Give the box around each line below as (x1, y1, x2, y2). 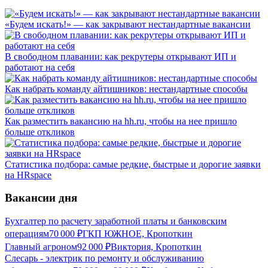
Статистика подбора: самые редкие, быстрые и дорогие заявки (5, 159, 261, 169)
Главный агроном (5, 242, 77, 252)
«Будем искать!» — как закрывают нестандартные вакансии (5, 19, 251, 29)
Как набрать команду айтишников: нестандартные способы (5, 83, 248, 94)
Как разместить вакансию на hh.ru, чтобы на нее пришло (5, 115, 237, 126)
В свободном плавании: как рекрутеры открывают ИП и (5, 51, 236, 62)
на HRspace (5, 169, 51, 180)
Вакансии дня (5, 191, 77, 205)
